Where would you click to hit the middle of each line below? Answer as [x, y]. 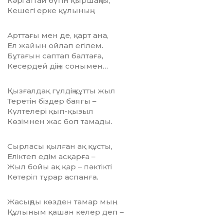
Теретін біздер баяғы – [52, 101]
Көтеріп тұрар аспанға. [53, 177]
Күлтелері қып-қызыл [50, 111]
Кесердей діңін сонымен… [58, 66]
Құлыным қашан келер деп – [65, 212]
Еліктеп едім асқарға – [51, 157]
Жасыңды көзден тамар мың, [61, 202]
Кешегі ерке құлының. [49, 11]
